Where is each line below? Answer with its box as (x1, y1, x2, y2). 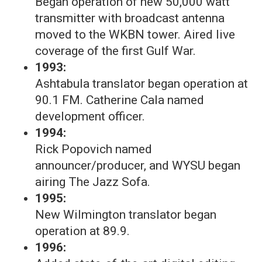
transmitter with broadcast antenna (35, 11, 225, 25)
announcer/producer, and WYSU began (35, 158, 240, 173)
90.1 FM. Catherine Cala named (35, 93, 204, 107)
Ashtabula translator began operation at (35, 77, 248, 91)
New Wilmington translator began (35, 208, 216, 222)
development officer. (35, 109, 145, 123)
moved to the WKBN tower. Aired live (35, 27, 235, 42)
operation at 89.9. (35, 224, 130, 238)
